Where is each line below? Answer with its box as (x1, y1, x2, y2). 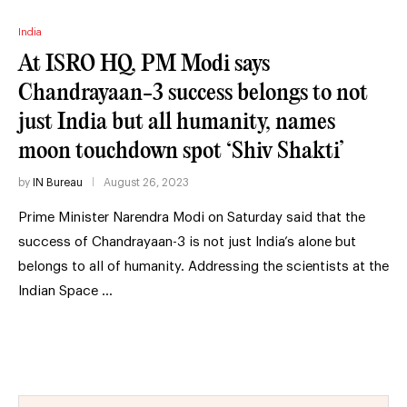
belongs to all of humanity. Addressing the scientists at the (18, 259, 389, 273)
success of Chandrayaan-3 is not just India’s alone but (18, 234, 356, 249)
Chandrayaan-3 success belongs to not (18, 81, 368, 104)
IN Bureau (33, 176, 83, 188)
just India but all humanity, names (18, 110, 335, 134)
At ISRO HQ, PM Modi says (18, 52, 270, 75)
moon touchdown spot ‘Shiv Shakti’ (18, 139, 344, 163)
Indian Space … (18, 283, 113, 298)
